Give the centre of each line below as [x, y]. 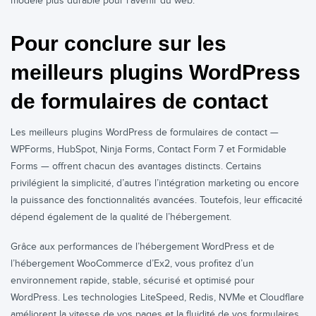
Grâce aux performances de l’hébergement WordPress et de [142, 247]
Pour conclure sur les [119, 43]
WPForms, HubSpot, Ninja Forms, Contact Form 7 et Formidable [148, 150]
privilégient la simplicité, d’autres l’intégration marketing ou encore [155, 183]
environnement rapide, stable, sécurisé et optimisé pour [133, 281]
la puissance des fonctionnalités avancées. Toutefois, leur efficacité [157, 200]
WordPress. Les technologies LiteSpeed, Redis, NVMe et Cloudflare [157, 298]
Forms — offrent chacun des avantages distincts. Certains [136, 166]
